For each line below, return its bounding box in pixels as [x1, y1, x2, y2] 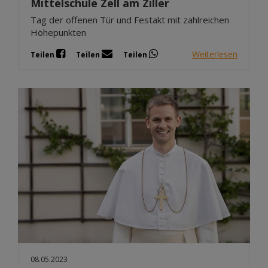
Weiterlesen [192, 48, 237, 60]
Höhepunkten [31, 26, 86, 38]
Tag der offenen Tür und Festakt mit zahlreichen [31, 14, 229, 26]
